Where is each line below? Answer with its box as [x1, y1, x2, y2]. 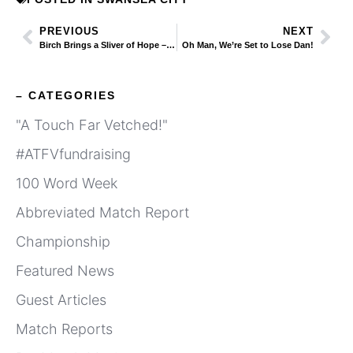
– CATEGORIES [16, 88, 116, 102]
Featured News [16, 262, 114, 279]
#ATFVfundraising [16, 145, 131, 162]
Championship [16, 232, 110, 250]
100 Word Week [16, 174, 117, 191]
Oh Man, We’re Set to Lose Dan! [182, 39, 314, 50]
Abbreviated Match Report [16, 203, 189, 221]
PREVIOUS [39, 24, 99, 37]
